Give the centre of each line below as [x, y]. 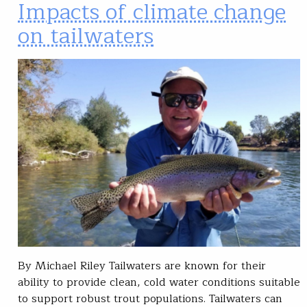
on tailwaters [86, 36]
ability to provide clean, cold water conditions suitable [159, 283]
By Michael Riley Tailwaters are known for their [142, 266]
